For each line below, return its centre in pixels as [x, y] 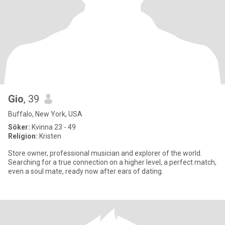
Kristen [49, 136]
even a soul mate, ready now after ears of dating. [86, 171]
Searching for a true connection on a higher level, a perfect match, [112, 162]
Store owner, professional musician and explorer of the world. [105, 153]
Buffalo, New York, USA [45, 114]
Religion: [23, 136]
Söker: [19, 127]
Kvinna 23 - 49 [53, 127]
